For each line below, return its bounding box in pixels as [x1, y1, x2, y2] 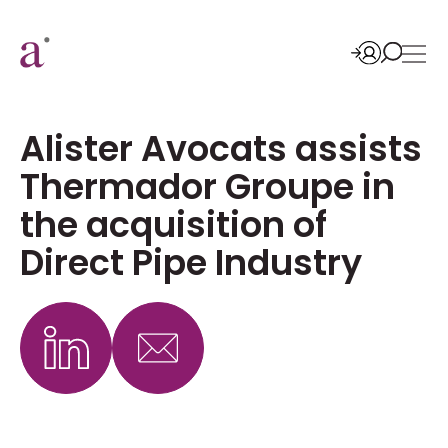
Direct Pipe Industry [20, 238, 362, 287]
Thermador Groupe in [20, 162, 395, 211]
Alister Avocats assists [20, 124, 422, 173]
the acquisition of [20, 200, 327, 249]
